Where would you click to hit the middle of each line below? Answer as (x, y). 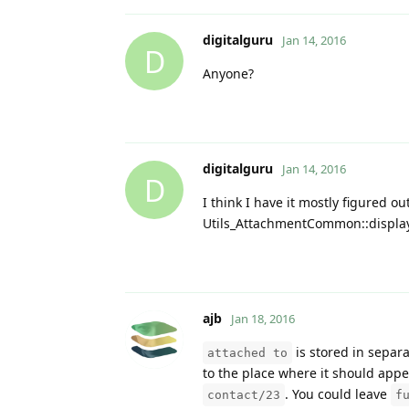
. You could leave (338, 394)
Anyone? (228, 74)
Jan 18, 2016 (263, 319)
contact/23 (244, 395)
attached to (247, 353)
